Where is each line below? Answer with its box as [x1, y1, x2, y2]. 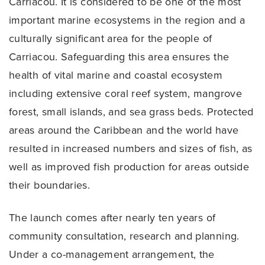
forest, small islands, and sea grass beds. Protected [9, 105, 254, 118]
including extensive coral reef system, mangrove [9, 86, 243, 100]
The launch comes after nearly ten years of [9, 211, 216, 225]
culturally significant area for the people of [9, 31, 212, 45]
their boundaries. [9, 178, 91, 192]
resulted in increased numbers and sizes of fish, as [9, 141, 253, 155]
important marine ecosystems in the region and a [9, 13, 245, 27]
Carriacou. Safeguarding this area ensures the [9, 50, 230, 63]
